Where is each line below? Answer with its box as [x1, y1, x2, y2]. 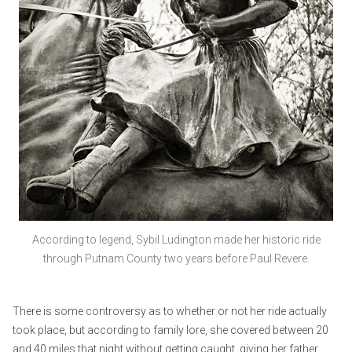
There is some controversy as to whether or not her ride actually [13, 305, 327, 318]
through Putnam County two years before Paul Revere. [42, 251, 310, 265]
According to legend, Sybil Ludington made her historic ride [31, 233, 321, 246]
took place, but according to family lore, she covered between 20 [13, 324, 328, 337]
